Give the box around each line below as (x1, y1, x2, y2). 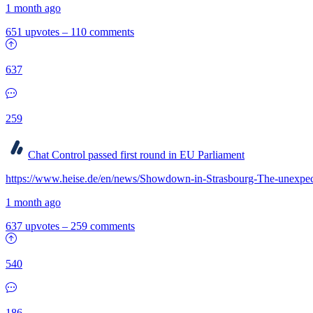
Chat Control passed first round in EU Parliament (28, 149, 245, 161)
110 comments (71, 26, 134, 38)
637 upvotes (6, 220, 59, 232)
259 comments (71, 220, 135, 232)
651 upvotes (6, 26, 59, 38)
